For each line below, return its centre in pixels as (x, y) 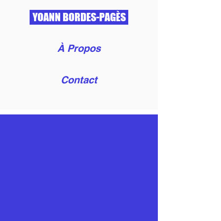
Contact (79, 80)
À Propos (79, 48)
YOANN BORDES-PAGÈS (79, 17)
